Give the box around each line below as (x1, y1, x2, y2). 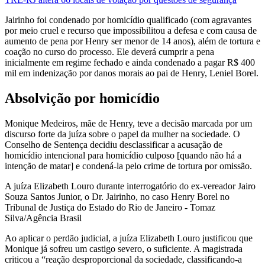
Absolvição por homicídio (5, 90, 160, 106)
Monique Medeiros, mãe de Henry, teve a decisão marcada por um (5, 118, 252, 128)
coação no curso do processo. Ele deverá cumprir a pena (5, 47, 214, 57)
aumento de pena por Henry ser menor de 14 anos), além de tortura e (5, 36, 260, 47)
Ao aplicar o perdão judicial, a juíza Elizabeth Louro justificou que (5, 232, 253, 243)
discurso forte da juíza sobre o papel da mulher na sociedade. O (5, 128, 240, 139)
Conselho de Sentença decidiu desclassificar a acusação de (5, 139, 222, 150)
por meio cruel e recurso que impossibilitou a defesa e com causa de (5, 25, 257, 36)
